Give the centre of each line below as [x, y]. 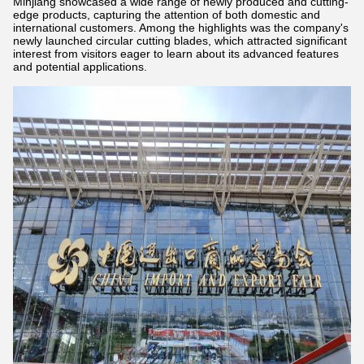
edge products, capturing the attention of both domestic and [167, 15]
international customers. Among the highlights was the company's [181, 28]
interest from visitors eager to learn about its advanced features [176, 54]
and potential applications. [80, 67]
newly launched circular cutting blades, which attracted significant [180, 41]
